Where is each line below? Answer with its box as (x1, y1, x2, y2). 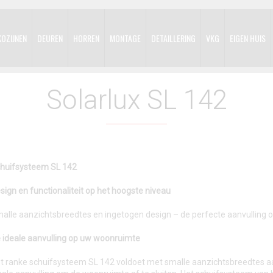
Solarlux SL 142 (46, 84, 227, 116)
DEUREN (37, 32, 63, 44)
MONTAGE (110, 32, 141, 44)
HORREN (73, 32, 99, 44)
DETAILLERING (151, 32, 196, 44)
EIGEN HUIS (230, 32, 266, 44)
